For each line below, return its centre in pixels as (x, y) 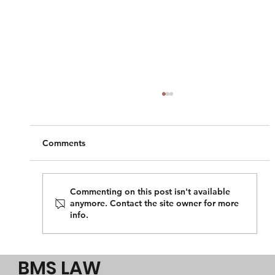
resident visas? (100, 251)
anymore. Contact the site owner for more (154, 203)
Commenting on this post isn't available (150, 192)
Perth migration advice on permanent (159, 237)
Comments (64, 143)
